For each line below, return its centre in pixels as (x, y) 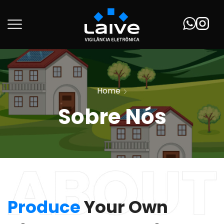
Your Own (124, 207)
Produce (44, 207)
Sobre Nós (112, 116)
